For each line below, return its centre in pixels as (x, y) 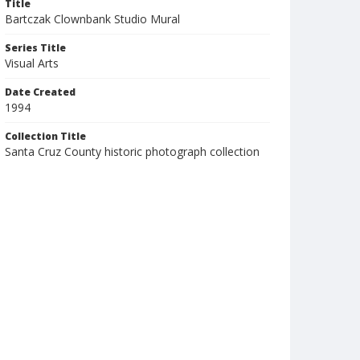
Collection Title (45, 136)
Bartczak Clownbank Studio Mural (92, 19)
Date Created (40, 92)
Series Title (35, 48)
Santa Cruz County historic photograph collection (132, 151)
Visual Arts (32, 63)
